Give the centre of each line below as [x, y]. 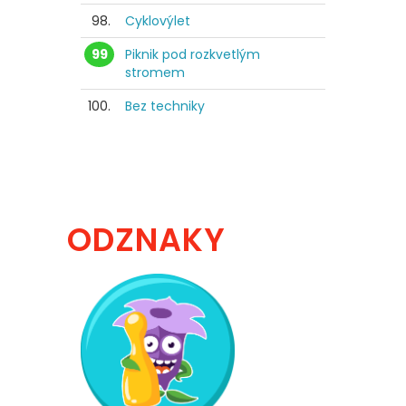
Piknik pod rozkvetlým [193, 55]
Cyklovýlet [158, 21]
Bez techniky [165, 106]
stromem [155, 73]
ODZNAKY [146, 240]
